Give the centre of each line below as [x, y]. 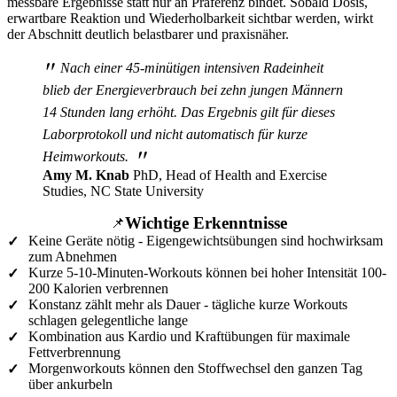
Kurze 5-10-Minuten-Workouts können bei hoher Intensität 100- [207, 272]
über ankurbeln [70, 384]
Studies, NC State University [123, 191]
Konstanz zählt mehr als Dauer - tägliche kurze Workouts [188, 304]
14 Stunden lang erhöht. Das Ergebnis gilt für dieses [189, 112]
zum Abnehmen [73, 257]
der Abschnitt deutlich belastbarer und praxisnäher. [148, 34]
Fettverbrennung [74, 352]
